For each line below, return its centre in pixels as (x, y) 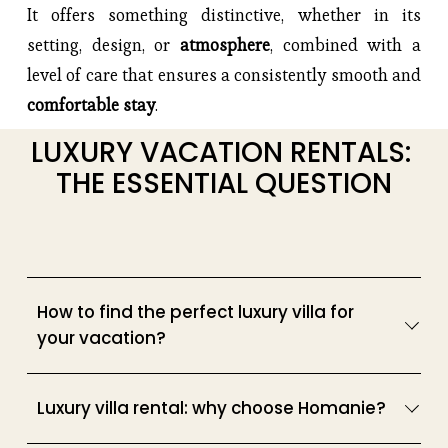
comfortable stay (90, 105)
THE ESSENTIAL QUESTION (224, 184)
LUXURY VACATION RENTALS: (220, 153)
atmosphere (225, 45)
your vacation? (101, 338)
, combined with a (346, 45)
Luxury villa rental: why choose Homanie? (211, 408)
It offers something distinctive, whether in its (224, 15)
